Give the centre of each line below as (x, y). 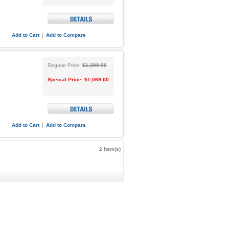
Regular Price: (64, 65)
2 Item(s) (110, 149)
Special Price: (65, 79)
